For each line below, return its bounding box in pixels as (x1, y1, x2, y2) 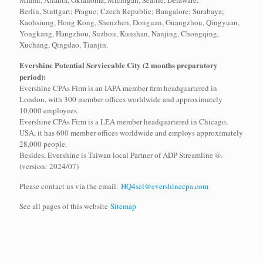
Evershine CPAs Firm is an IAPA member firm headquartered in (19, 83, 217, 94)
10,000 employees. (19, 105, 79, 116)
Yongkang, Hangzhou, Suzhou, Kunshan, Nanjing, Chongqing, (19, 28, 219, 39)
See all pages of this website (19, 201, 110, 212)
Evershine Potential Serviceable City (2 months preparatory (19, 59, 218, 71)
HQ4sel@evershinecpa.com (121, 181, 208, 192)
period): (19, 71, 46, 83)
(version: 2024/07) (19, 161, 79, 172)
